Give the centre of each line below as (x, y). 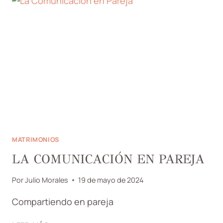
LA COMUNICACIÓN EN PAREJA (108, 159)
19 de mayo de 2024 (111, 180)
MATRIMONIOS (36, 140)
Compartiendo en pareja (63, 202)
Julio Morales (47, 180)
